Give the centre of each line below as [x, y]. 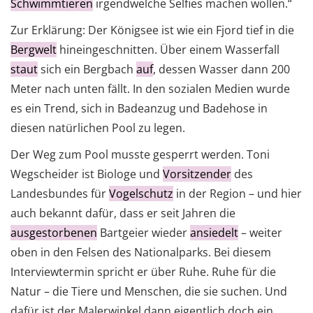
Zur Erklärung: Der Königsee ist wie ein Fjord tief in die [152, 30]
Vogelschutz [141, 194]
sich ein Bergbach [87, 70]
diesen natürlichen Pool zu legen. [99, 128]
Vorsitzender [197, 174]
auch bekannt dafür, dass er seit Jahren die [123, 213]
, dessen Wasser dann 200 [221, 70]
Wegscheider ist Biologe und [87, 174]
